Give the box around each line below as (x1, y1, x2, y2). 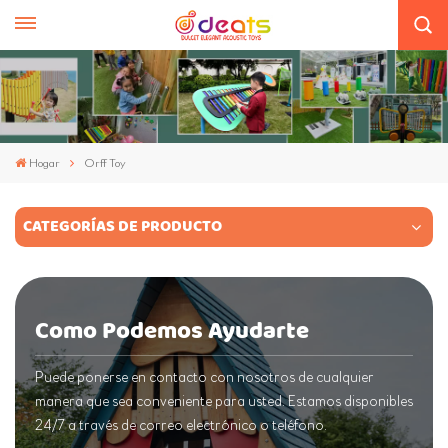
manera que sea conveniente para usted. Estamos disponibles (35, 393, 413, 411)
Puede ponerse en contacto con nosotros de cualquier (35, 369, 374, 387)
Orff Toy (84, 156, 127, 171)
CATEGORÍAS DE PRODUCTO (23, 213, 222, 241)
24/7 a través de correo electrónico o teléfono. (35, 417, 327, 435)
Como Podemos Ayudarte (35, 311, 309, 352)
